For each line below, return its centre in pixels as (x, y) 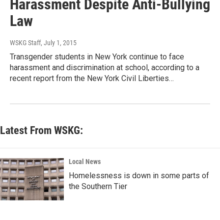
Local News (85, 162)
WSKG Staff (25, 43)
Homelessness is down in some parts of (139, 176)
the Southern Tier (98, 187)
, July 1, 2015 (59, 43)
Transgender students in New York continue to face (97, 57)
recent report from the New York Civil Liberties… (92, 79)
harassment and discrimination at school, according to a (105, 68)
